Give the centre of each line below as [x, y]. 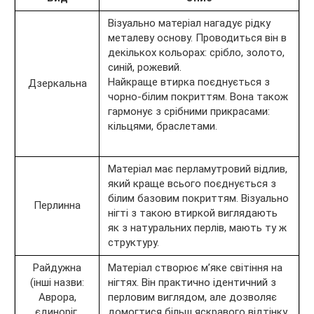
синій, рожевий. [145, 67]
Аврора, [57, 297]
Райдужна [57, 267]
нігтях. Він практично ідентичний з [192, 282]
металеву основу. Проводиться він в [197, 37]
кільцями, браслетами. [163, 126]
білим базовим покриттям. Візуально [198, 198]
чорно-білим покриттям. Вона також [198, 96]
